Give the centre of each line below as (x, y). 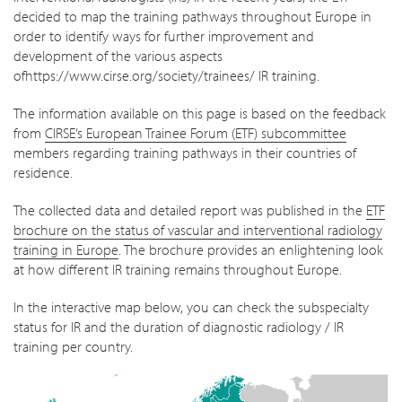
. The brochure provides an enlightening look (251, 249)
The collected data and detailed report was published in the (190, 210)
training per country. (73, 346)
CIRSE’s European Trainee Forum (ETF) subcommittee (196, 133)
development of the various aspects (118, 56)
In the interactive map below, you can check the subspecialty (191, 307)
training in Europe (66, 249)
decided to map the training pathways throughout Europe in (192, 16)
